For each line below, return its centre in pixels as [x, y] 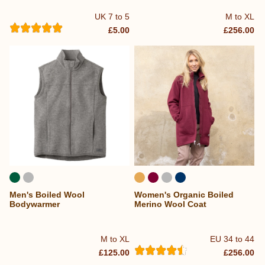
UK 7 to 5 [112, 16]
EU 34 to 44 [232, 239]
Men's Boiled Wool [47, 194]
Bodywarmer [35, 204]
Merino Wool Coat [171, 204]
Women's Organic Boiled [184, 194]
